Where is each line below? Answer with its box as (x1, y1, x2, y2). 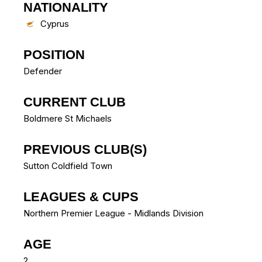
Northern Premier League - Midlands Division (23, 208, 204, 219)
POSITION (23, 47, 85, 63)
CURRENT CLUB (23, 95, 126, 110)
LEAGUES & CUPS (23, 189, 139, 205)
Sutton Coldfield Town (23, 160, 112, 172)
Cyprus (40, 18, 69, 30)
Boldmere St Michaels (23, 113, 112, 125)
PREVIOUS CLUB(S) (23, 142, 147, 157)
